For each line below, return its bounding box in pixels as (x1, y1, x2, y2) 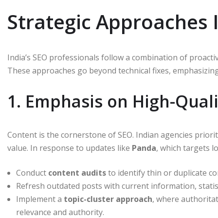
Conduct (16, 167, 48, 178)
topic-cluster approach (64, 193, 152, 204)
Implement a (16, 193, 64, 204)
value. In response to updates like (7, 142, 132, 153)
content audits (48, 167, 106, 178)
